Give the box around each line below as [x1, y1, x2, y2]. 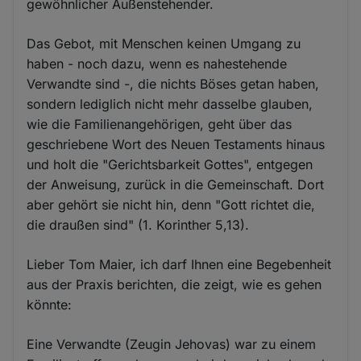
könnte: [27, 297, 73, 313]
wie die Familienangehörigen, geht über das [27, 116, 293, 132]
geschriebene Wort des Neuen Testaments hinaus [27, 136, 326, 152]
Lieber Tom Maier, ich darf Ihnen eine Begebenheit [27, 256, 332, 272]
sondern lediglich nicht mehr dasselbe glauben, [27, 96, 313, 112]
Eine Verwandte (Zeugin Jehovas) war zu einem [27, 336, 317, 352]
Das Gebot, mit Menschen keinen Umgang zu [27, 35, 301, 52]
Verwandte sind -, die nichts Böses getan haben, [27, 76, 320, 92]
